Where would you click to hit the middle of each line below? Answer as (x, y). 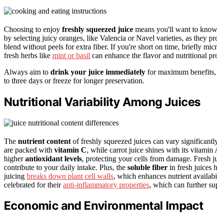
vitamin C (70, 150)
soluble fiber (147, 167)
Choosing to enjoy (33, 29)
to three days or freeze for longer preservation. (74, 80)
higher (15, 158)
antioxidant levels (54, 158)
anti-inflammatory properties (106, 185)
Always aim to (27, 72)
